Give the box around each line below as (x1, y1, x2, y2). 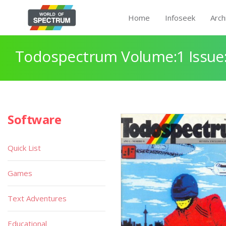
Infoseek (165, 13, 195, 23)
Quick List (8, 143, 41, 153)
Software (8, 111, 62, 128)
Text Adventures (8, 193, 67, 203)
